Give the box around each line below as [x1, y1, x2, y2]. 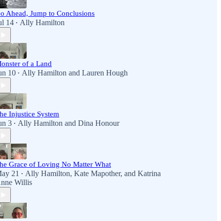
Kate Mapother [74, 169, 120, 178]
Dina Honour [78, 119, 119, 127]
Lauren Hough [82, 69, 128, 77]
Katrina [138, 169, 161, 178]
